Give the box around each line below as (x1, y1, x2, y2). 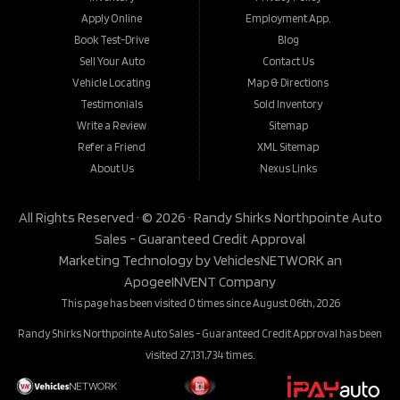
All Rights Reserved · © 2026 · (18, 209, 194, 227)
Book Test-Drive (74, 33, 150, 47)
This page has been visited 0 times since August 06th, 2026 (60, 296, 340, 311)
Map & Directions (247, 76, 329, 90)
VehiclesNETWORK (212, 252, 324, 270)
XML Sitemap (257, 140, 320, 154)
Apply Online (81, 12, 143, 26)
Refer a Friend (78, 140, 146, 154)
